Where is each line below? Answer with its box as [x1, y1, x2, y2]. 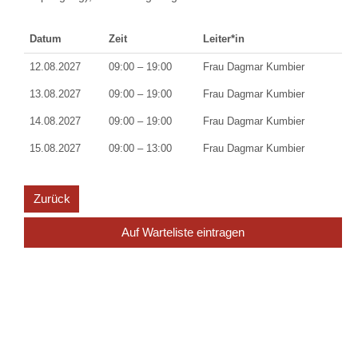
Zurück [33, 192, 70, 206]
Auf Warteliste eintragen [121, 225, 245, 239]
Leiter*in [203, 32, 245, 45]
